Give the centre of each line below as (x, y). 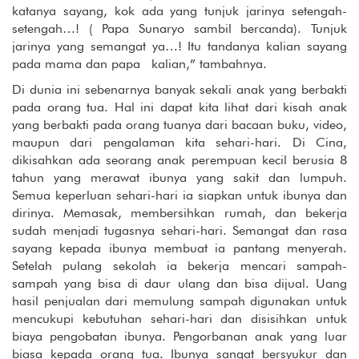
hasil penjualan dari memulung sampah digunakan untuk (179, 301)
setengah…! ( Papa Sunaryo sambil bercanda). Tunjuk (179, 29)
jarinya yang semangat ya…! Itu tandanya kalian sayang (179, 46)
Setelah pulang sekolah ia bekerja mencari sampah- (179, 266)
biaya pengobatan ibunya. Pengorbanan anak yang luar (179, 337)
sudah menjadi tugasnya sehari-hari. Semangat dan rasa (179, 231)
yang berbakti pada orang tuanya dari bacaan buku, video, (179, 125)
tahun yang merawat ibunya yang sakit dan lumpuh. (179, 178)
